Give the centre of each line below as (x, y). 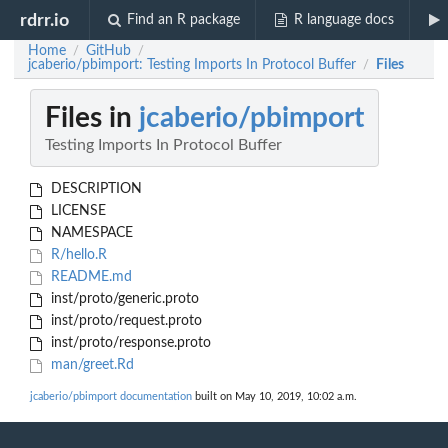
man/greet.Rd (90, 365)
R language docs (343, 20)
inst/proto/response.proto (128, 343)
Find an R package (184, 20)
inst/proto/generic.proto (122, 299)
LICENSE (76, 211)
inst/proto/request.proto (124, 321)
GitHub (108, 51)
